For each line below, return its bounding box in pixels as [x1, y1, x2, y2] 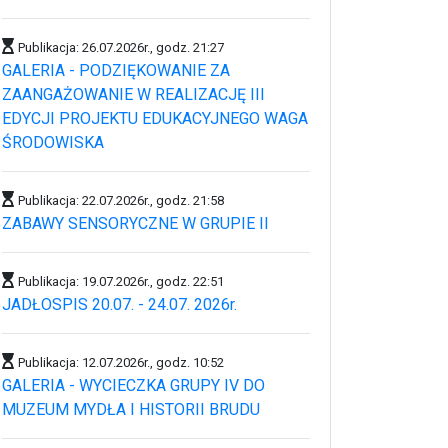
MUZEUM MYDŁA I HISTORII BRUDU [2, 400, 260, 419]
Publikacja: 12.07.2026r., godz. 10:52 [18, 355, 224, 370]
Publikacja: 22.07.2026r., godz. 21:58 [18, 193, 224, 208]
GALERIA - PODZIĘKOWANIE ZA [2, 61, 230, 80]
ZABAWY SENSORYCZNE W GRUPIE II [2, 214, 269, 233]
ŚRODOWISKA [2, 133, 104, 152]
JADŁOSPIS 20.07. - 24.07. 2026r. [2, 295, 237, 314]
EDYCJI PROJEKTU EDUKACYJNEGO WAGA [2, 109, 308, 128]
